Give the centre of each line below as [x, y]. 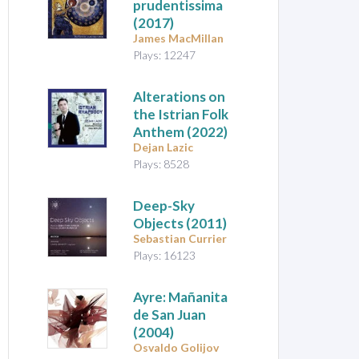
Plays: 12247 [165, 55]
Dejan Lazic [163, 147]
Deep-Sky [164, 206]
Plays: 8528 [161, 164]
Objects [159, 224]
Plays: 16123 [165, 256]
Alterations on [179, 97]
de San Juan [170, 315]
